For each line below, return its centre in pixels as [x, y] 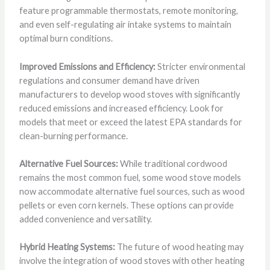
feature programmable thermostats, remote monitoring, [128, 11]
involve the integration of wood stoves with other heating [132, 261]
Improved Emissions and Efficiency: [87, 66]
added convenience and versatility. [85, 219]
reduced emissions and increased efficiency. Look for [121, 108]
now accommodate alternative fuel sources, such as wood [132, 191]
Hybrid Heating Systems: [67, 247]
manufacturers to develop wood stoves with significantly [129, 94]
